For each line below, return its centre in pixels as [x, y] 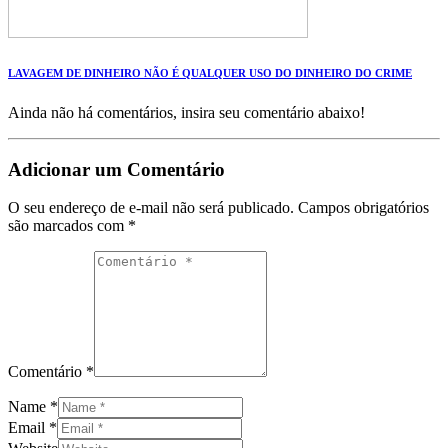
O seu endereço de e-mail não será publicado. [151, 208]
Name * [33, 407]
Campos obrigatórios [363, 208]
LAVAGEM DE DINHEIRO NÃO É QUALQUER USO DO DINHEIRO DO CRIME [210, 73]
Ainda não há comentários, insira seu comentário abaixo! [186, 113]
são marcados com [68, 226]
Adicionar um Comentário [116, 169]
